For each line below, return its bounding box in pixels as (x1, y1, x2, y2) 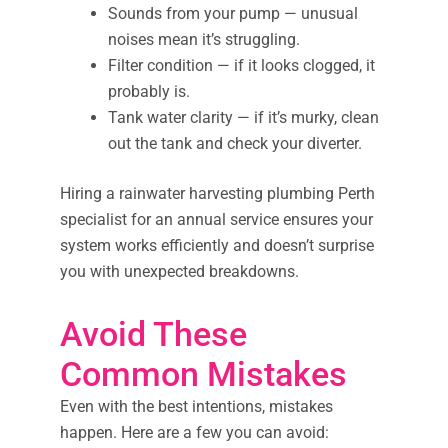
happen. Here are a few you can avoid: (60, 422, 329, 442)
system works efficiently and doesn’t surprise (60, 235, 374, 255)
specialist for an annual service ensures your (60, 209, 373, 229)
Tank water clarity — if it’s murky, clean (108, 107, 379, 127)
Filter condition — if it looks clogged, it (108, 55, 375, 75)
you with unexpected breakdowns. (60, 261, 299, 281)
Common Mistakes (60, 353, 347, 394)
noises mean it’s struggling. (108, 29, 300, 49)
